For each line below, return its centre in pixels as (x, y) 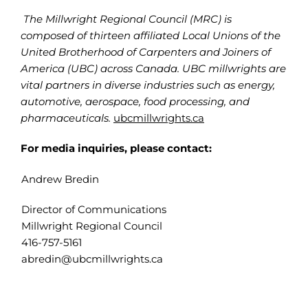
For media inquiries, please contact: (116, 148)
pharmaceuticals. (65, 118)
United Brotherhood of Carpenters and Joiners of (145, 52)
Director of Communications (93, 209)
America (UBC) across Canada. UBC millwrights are (153, 68)
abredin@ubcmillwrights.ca (92, 259)
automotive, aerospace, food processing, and (135, 101)
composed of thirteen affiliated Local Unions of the (150, 35)
